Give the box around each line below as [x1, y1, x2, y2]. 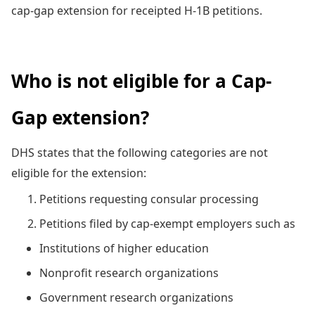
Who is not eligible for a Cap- [11, 67, 271, 94]
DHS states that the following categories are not [11, 144, 268, 160]
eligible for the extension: [11, 165, 146, 181]
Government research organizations [39, 289, 239, 305]
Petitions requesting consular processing [39, 191, 259, 207]
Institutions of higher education [39, 240, 209, 256]
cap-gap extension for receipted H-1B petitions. [11, 2, 262, 18]
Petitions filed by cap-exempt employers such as [39, 215, 295, 231]
